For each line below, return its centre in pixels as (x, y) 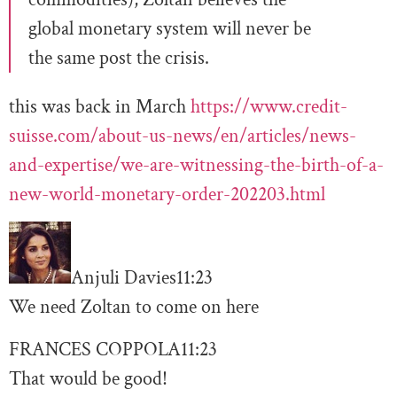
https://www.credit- (269, 106)
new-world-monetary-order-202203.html (167, 194)
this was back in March (100, 106)
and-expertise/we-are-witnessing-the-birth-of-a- (196, 165)
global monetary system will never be (170, 28)
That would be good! (88, 378)
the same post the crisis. (119, 58)
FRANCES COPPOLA (95, 349)
